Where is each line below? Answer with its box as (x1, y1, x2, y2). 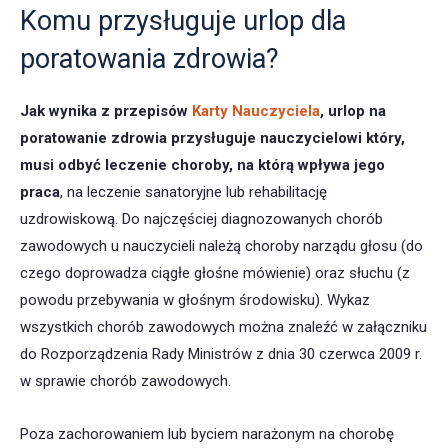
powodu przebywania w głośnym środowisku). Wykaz (20, 291, 370, 310)
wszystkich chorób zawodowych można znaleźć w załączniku (20, 318, 427, 337)
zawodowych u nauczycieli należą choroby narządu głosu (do (20, 237, 423, 256)
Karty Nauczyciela (192, 102, 320, 121)
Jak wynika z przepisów (20, 102, 192, 121)
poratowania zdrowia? (20, 43, 279, 76)
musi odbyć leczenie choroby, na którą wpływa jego (20, 156, 385, 175)
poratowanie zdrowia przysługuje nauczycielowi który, (20, 129, 405, 148)
